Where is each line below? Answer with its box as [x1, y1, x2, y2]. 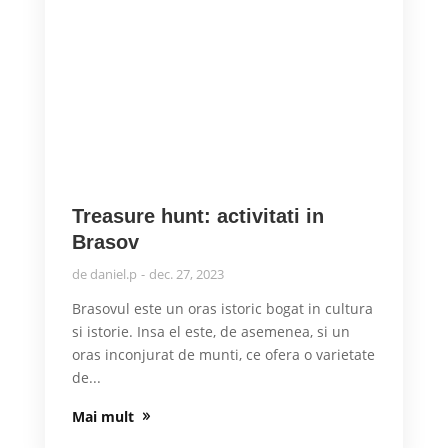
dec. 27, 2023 [148, 265, 224, 284]
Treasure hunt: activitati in [71, 205, 324, 228]
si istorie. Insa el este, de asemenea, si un [71, 322, 350, 342]
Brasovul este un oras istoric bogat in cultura [71, 299, 373, 319]
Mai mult [71, 407, 134, 427]
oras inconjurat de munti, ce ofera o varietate [71, 345, 375, 365]
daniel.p [89, 265, 137, 284]
